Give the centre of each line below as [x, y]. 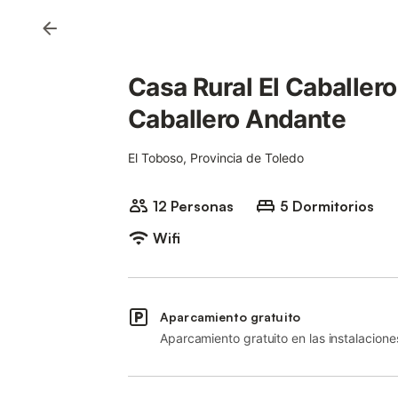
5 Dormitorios [327, 206]
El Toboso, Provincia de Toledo [216, 158]
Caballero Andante [237, 119]
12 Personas [193, 206]
